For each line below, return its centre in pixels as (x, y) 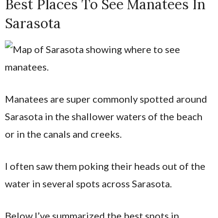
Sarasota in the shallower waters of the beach (104, 116)
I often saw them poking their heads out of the (105, 166)
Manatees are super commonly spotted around (106, 99)
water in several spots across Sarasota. (88, 183)
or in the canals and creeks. (64, 134)
